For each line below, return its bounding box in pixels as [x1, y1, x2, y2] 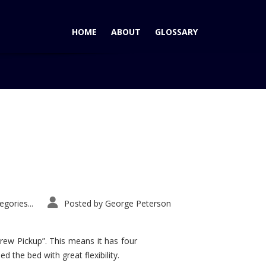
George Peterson [105, 198, 171, 209]
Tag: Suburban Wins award [115, 139, 205, 149]
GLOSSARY [155, 26, 198, 37]
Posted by [64, 198, 103, 209]
